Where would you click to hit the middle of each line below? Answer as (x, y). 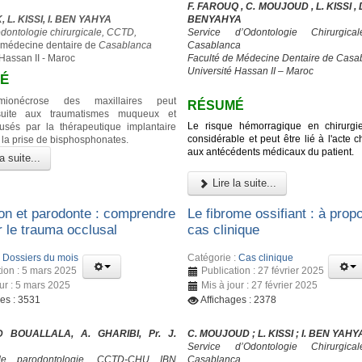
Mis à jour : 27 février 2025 (260, 285)
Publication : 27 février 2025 (263, 270)
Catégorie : (213, 257)
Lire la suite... (243, 183)
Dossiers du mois (40, 257)
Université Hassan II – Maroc (251, 72)
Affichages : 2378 (239, 299)
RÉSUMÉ (216, 106)
